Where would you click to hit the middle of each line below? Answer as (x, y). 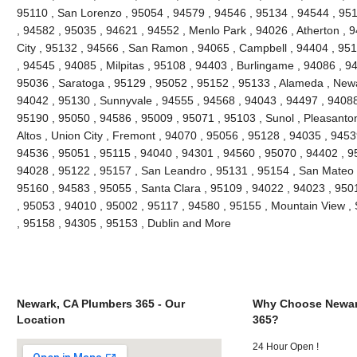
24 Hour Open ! (286, 346)
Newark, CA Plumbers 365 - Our (100, 303)
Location (41, 319)
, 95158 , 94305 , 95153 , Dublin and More (124, 223)
